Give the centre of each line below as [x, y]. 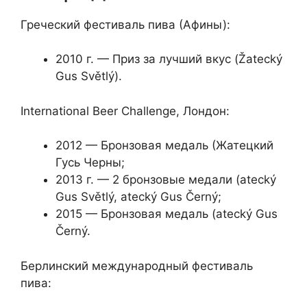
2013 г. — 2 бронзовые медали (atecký [166, 180]
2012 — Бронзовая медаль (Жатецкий [164, 146]
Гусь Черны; [90, 163]
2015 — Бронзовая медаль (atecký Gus [167, 214]
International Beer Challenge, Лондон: [125, 111]
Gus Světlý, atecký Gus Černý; [138, 197]
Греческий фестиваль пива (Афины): [125, 24]
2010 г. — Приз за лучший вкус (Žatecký [169, 59]
